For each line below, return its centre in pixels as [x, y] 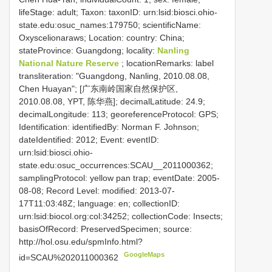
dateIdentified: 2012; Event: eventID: [89, 139]
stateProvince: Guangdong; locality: [88, 50]
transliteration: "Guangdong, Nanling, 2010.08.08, [114, 76]
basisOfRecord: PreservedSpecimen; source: [105, 229]
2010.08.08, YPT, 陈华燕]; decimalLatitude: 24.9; [112, 101]
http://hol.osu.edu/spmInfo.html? [81, 241]
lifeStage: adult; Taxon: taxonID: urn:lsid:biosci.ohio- [118, 12]
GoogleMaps [144, 254]
